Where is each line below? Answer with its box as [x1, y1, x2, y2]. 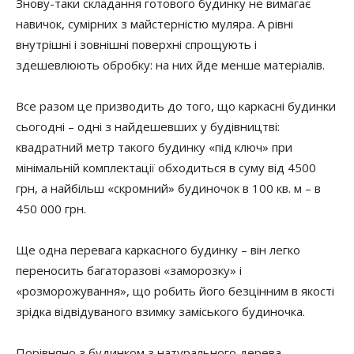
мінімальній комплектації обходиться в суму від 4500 [16, 160, 316, 175]
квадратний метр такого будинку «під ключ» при [16, 139, 292, 155]
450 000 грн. [16, 201, 86, 217]
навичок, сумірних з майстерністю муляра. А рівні [16, 16, 293, 32]
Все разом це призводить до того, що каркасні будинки [16, 98, 336, 114]
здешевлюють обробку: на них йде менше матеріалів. [16, 57, 325, 73]
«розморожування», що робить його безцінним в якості [16, 283, 334, 299]
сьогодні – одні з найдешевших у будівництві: [16, 119, 280, 134]
